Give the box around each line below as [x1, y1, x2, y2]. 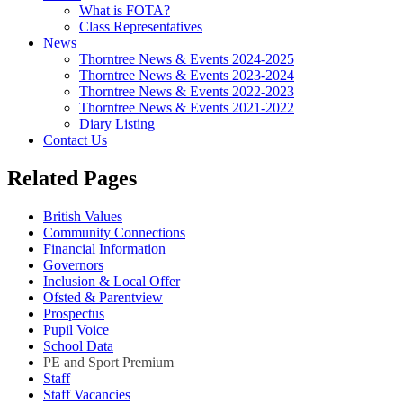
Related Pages [7, 166, 137, 191]
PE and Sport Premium [43, 354, 174, 371]
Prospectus [43, 306, 104, 322]
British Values [43, 209, 122, 225]
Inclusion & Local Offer [43, 273, 180, 290]
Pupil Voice [43, 322, 109, 338]
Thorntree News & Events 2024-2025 [79, 51, 294, 67]
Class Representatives [79, 19, 202, 35]
